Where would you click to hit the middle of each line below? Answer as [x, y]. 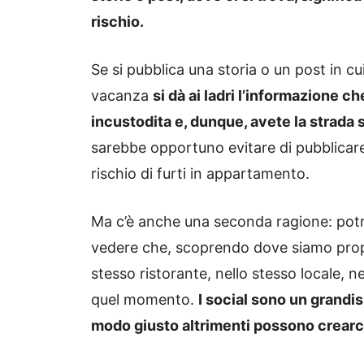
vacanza [122, 96]
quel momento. [145, 300]
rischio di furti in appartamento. [200, 174]
